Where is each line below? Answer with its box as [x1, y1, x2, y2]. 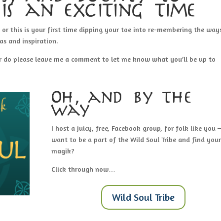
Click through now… [51, 164, 115, 173]
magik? [51, 146, 74, 155]
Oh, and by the [51, 90, 192, 106]
